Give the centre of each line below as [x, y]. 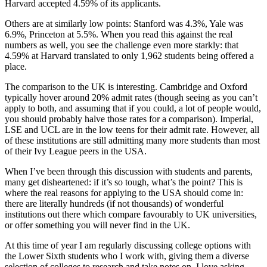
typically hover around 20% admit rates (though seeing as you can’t [131, 97]
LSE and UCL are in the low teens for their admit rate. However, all [132, 129]
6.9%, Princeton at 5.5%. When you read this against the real [119, 34]
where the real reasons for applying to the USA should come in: [124, 193]
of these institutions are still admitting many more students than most [132, 140]
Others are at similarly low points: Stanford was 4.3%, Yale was [124, 23]
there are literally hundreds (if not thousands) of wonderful [114, 203]
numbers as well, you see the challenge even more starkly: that [122, 45]
